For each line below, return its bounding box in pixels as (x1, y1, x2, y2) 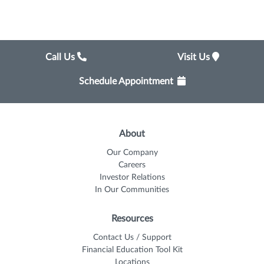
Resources (111, 213, 153, 223)
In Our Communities (95, 185, 169, 194)
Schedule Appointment (78, 76, 173, 86)
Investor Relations (99, 173, 165, 181)
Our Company (106, 148, 158, 157)
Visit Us (177, 52, 212, 62)
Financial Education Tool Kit (81, 245, 183, 254)
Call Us (45, 52, 77, 62)
